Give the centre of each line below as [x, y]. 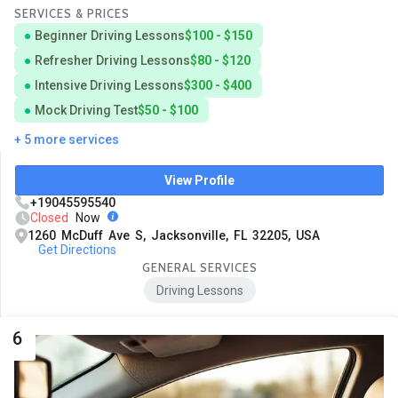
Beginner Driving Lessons [110, 35]
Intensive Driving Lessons [109, 85]
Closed [49, 217]
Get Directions [77, 249]
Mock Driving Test [86, 110]
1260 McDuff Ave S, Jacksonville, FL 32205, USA [174, 235]
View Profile [199, 180]
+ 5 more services [67, 139]
